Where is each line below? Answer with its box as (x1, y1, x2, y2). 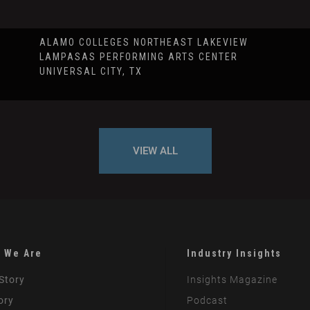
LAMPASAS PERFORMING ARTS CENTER (39, 51, 238, 63)
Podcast (186, 295, 228, 307)
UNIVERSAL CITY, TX (39, 66, 143, 77)
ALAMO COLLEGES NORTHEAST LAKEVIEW (39, 37, 248, 48)
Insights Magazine (186, 274, 277, 286)
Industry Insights (186, 248, 282, 259)
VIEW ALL (132, 145, 178, 158)
